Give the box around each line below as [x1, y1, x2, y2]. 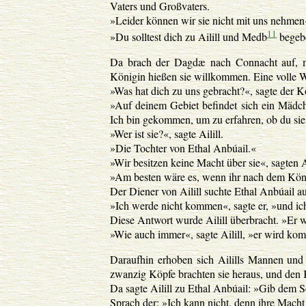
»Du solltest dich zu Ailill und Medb [110, 29, 267, 44]
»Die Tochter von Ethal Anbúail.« [110, 140, 256, 155]
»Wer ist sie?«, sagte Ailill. [110, 126, 223, 141]
